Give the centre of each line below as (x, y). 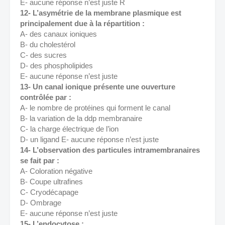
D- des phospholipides (58, 66)
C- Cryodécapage (50, 192)
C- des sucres (44, 55)
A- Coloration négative (57, 171)
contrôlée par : (47, 97)
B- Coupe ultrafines (52, 182)
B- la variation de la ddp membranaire (82, 118)
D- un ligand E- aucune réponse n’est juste (90, 139)
